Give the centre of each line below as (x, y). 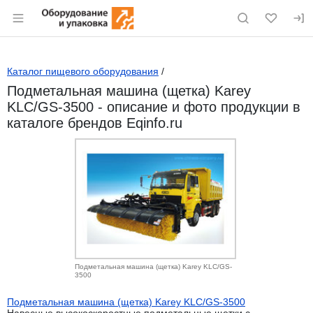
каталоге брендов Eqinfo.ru (95, 123)
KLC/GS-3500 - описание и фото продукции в (154, 107)
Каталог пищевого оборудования (83, 71)
